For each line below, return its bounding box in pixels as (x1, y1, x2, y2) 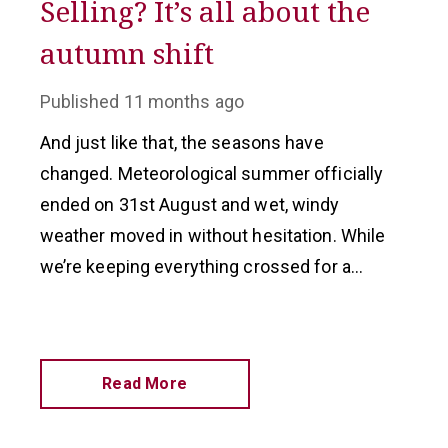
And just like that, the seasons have (39, 132, 324, 153)
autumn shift (39, 34, 214, 72)
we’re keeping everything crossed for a (39, 256, 351, 277)
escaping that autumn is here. (39, 318, 278, 339)
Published (39, 91, 120, 112)
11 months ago (123, 91, 244, 112)
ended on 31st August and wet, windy (39, 194, 340, 215)
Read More (102, 374, 188, 393)
